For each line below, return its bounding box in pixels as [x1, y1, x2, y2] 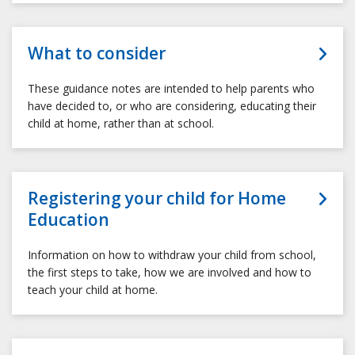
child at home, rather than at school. [28, 116, 214, 132]
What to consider [28, 42, 166, 65]
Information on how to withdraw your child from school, [28, 247, 316, 263]
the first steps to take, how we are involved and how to [28, 265, 311, 281]
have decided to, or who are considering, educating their [28, 98, 316, 114]
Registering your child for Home [28, 187, 286, 210]
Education [28, 208, 109, 231]
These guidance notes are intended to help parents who [28, 81, 315, 97]
